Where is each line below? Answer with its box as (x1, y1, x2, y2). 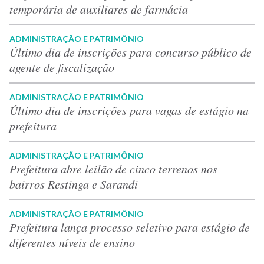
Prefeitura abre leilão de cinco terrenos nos (9, 160, 217, 176)
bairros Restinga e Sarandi (9, 176, 138, 192)
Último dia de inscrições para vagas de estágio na (9, 102, 249, 118)
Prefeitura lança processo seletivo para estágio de (9, 219, 250, 235)
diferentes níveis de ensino (9, 234, 135, 250)
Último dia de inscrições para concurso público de (9, 44, 252, 60)
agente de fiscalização (9, 59, 114, 75)
